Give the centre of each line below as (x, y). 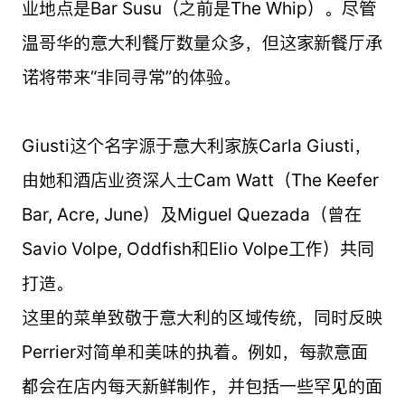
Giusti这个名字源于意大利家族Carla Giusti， (196, 145)
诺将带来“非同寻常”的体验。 (131, 76)
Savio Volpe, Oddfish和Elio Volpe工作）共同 (198, 248)
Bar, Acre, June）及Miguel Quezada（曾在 (191, 214)
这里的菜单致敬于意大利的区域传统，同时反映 (202, 317)
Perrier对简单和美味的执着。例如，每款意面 (194, 351)
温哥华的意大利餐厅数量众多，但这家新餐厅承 (202, 42)
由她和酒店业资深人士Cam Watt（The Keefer (200, 179)
